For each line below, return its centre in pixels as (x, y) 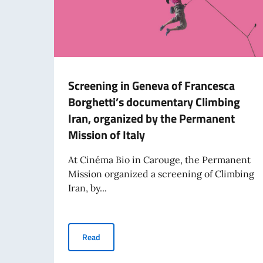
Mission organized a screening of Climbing (161, 173)
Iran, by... (87, 188)
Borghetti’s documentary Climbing (154, 102)
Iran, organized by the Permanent (151, 118)
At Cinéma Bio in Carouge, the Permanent (159, 159)
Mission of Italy (107, 134)
